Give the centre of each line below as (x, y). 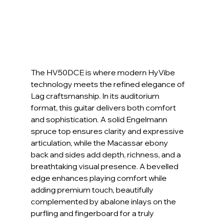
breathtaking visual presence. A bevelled (105, 166)
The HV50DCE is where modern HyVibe (103, 73)
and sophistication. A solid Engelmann (99, 120)
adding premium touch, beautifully (93, 190)
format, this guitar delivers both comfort (104, 108)
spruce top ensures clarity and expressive (108, 131)
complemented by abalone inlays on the (104, 202)
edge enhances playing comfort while (99, 178)
